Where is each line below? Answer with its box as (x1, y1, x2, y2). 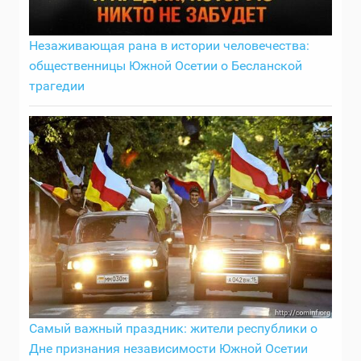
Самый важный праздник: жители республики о (29, 320, 317, 336)
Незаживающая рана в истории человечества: (29, 38, 309, 54)
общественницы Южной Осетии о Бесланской (29, 58, 302, 74)
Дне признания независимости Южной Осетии (29, 340, 308, 356)
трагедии (29, 78, 85, 94)
